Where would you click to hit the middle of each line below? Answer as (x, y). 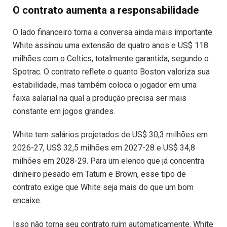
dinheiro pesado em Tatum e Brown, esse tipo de (99, 174)
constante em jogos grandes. (64, 111)
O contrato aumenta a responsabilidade (106, 10)
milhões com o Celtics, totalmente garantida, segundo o (111, 58)
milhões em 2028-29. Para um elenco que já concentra (108, 161)
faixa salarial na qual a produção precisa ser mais (100, 98)
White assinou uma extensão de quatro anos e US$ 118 (110, 45)
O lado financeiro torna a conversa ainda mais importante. (113, 32)
